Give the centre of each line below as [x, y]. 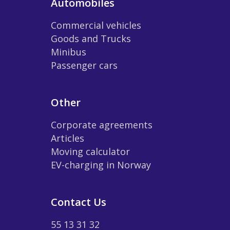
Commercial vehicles [96, 25]
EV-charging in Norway [101, 165]
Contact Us [79, 202]
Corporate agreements [102, 124]
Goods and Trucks [91, 38]
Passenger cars [84, 65]
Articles [68, 138]
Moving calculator [90, 151]
